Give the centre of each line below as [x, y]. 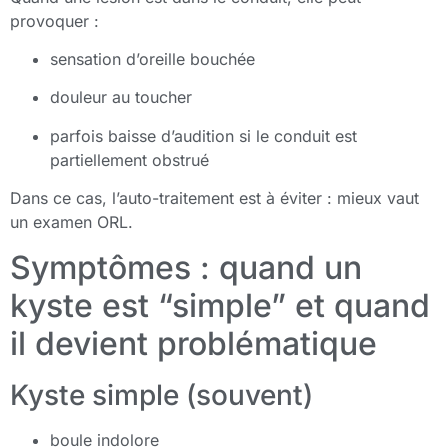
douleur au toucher [121, 97]
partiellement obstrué [129, 159]
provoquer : [54, 20]
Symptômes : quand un [186, 267]
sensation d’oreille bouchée [152, 59]
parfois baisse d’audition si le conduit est [203, 135]
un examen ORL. [71, 222]
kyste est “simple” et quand [220, 305]
